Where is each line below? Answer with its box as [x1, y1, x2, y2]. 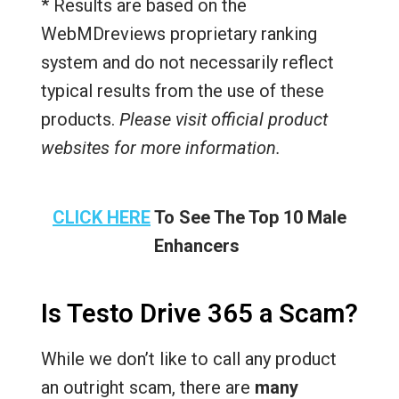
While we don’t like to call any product [40, 348, 337, 370]
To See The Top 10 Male [150, 207, 346, 228]
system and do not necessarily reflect [40, 52, 334, 73]
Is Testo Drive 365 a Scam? [40, 298, 358, 329]
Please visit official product [118, 109, 328, 130]
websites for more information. [40, 137, 281, 159]
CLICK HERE [52, 207, 151, 228]
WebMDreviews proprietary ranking [40, 23, 317, 45]
